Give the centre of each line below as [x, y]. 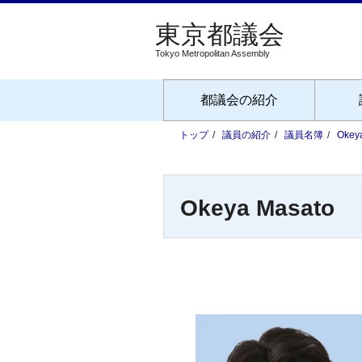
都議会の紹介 [239, 100]
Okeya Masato [257, 208]
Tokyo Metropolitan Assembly [213, 53]
